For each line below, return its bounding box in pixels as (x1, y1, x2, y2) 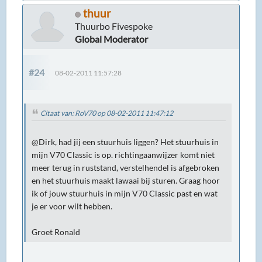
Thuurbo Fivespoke (75, 20, 153, 32)
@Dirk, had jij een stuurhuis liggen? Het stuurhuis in (32, 137, 219, 147)
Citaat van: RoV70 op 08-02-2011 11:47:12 (40, 109, 174, 118)
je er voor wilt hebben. (32, 201, 113, 211)
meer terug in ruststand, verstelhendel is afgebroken (32, 163, 220, 173)
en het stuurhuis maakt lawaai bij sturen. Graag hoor (32, 175, 220, 185)
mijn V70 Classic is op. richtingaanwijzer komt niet (32, 150, 215, 160)
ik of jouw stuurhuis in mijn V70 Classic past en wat (32, 188, 218, 198)
